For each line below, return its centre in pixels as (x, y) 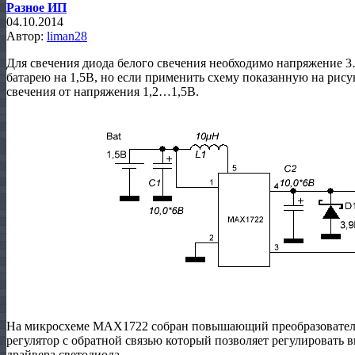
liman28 (67, 36)
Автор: (27, 36)
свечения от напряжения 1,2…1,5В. (103, 91)
